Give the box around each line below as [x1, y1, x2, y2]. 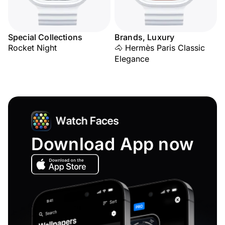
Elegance [115, 54, 149, 64]
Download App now [31, 134, 194, 154]
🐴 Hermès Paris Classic [115, 43, 205, 53]
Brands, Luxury [115, 32, 175, 42]
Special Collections [8, 32, 83, 42]
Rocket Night [8, 43, 57, 53]
